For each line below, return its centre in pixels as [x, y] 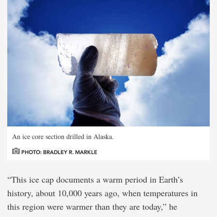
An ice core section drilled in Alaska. [63, 137]
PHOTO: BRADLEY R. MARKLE [59, 153]
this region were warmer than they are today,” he [92, 207]
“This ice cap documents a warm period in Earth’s [95, 179]
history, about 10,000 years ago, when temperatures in [102, 193]
